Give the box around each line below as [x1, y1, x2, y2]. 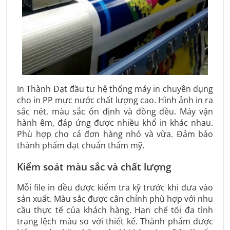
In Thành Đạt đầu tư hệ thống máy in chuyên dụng [17, 83, 213, 94]
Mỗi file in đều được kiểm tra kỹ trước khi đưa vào [17, 182, 213, 194]
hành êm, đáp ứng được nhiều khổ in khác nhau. [17, 117, 213, 128]
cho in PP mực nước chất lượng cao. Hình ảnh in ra [17, 94, 213, 106]
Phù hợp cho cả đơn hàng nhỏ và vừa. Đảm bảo [17, 128, 213, 140]
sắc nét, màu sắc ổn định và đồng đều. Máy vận [17, 105, 213, 117]
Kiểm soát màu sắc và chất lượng [17, 160, 171, 174]
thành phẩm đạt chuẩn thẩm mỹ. [17, 139, 144, 151]
